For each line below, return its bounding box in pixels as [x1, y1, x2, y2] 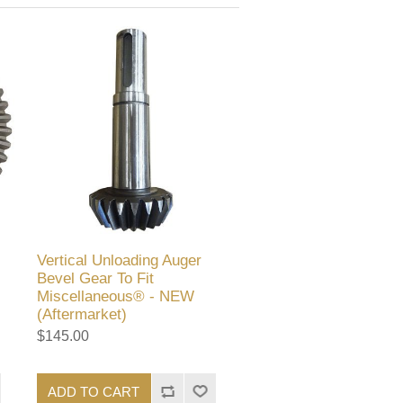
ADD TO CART [48, 383, 140, 399]
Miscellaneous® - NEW [37, 288, 195, 306]
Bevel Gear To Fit [37, 270, 155, 288]
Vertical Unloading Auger [37, 252, 202, 270]
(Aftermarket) [37, 306, 128, 324]
